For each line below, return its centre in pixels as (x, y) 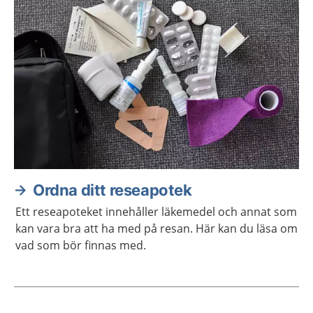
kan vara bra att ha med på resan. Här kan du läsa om (156, 228)
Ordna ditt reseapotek (112, 190)
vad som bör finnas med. (81, 245)
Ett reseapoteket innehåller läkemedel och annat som (156, 212)
